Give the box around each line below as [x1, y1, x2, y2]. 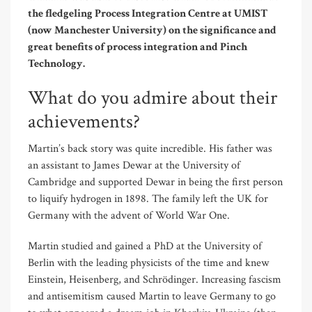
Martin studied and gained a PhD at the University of [28, 238, 262, 253]
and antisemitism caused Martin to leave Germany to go [28, 288, 276, 304]
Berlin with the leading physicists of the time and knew [28, 255, 269, 270]
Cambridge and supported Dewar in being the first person [28, 174, 283, 189]
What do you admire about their [28, 84, 277, 111]
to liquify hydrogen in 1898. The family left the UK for [28, 191, 268, 206]
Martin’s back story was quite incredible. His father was [28, 141, 272, 156]
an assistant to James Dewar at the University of [28, 157, 240, 173]
